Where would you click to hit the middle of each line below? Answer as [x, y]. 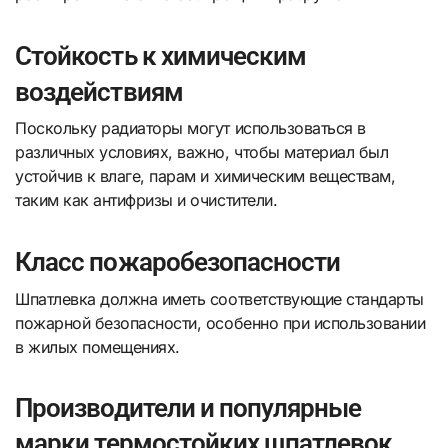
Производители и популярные [188, 407]
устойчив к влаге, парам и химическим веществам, [205, 176]
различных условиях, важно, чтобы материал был [202, 152]
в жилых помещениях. [97, 346]
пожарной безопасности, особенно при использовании [220, 322]
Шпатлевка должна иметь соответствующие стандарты [219, 298]
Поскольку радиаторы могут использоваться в [190, 128]
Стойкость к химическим [161, 55]
